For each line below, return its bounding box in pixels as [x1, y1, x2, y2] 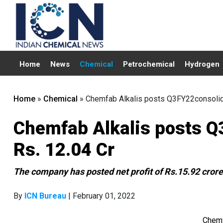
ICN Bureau [24, 191, 66, 201]
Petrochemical [123, 60, 175, 69]
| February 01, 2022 [66, 191, 135, 201]
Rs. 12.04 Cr [13, 139, 114, 160]
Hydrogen [185, 60, 220, 69]
